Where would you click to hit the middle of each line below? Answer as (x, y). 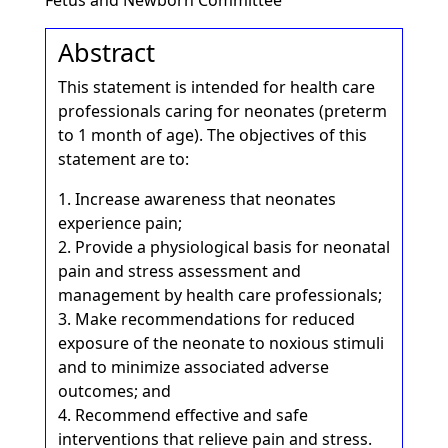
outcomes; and (114, 391)
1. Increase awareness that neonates (196, 199)
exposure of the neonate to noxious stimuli (220, 343)
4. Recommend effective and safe (182, 415)
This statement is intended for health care (216, 87)
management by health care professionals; (219, 295)
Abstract (106, 52)
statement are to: (123, 159)
